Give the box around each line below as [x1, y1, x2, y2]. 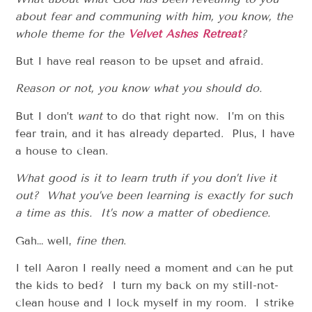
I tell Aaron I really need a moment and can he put [15, 261, 294, 275]
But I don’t [15, 109, 78, 123]
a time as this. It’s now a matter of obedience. [15, 206, 271, 220]
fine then [76, 233, 124, 247]
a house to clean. [15, 143, 109, 157]
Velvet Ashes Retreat [128, 26, 242, 40]
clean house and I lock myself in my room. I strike [15, 296, 295, 310]
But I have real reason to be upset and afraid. [15, 54, 264, 68]
